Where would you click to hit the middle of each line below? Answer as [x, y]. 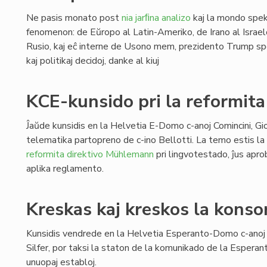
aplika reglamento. [65, 169]
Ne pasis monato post [74, 18]
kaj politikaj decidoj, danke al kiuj [93, 61]
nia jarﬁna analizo [156, 18]
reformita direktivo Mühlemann [90, 154]
